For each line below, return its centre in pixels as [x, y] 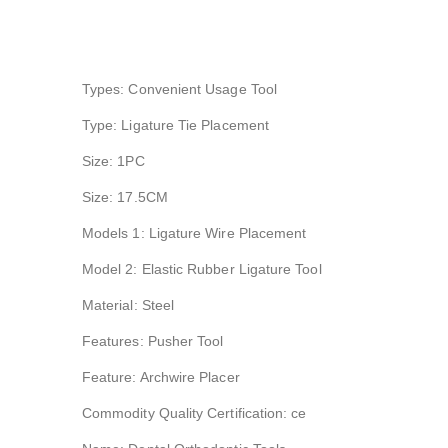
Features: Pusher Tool [153, 341]
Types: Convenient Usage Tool [179, 89]
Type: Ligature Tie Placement [175, 125]
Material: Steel [128, 305]
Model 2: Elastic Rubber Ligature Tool [202, 269]
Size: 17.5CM [125, 197]
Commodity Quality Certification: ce [194, 413]
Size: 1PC [113, 161]
